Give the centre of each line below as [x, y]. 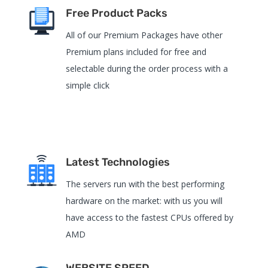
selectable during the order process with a [147, 68]
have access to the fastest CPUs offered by [149, 217]
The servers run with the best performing [145, 184]
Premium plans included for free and [136, 51]
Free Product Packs [116, 13]
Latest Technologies [118, 162]
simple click [87, 85]
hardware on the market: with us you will [144, 200]
